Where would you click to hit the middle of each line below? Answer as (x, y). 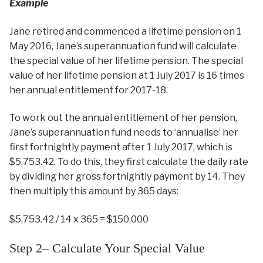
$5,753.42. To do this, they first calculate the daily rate (129, 162)
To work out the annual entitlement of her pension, (123, 118)
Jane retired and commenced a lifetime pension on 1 (125, 31)
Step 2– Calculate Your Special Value (107, 248)
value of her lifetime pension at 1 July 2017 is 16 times (127, 75)
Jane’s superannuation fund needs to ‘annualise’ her (124, 133)
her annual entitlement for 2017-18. (89, 90)
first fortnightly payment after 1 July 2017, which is (121, 147)
